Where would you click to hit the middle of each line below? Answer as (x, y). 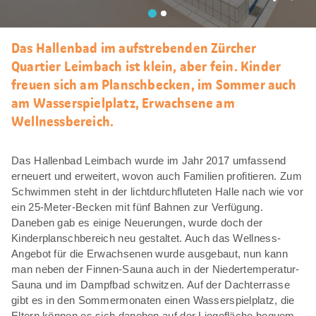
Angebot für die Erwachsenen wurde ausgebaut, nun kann (150, 253)
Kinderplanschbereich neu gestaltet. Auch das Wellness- (146, 238)
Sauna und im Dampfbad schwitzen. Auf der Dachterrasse (151, 284)
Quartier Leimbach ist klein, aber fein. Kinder (146, 66)
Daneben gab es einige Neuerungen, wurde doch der (137, 222)
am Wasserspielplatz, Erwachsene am (123, 103)
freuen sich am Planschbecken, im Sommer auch (154, 84)
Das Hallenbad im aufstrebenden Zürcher (134, 48)
